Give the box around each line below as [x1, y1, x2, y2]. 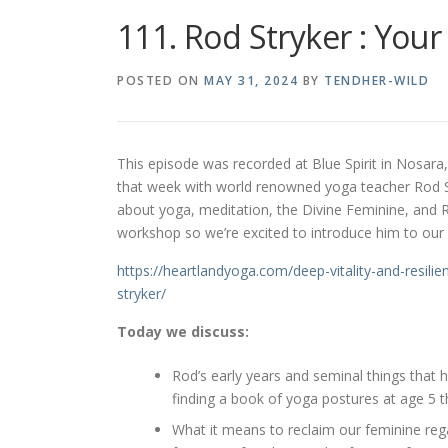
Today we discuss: [117, 322, 249, 342]
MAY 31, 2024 [204, 72, 298, 90]
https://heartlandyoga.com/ [117, 261, 293, 281]
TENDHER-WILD [324, 72, 429, 90]
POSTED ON [117, 72, 204, 90]
